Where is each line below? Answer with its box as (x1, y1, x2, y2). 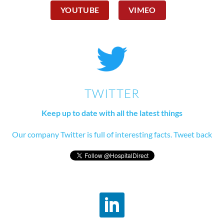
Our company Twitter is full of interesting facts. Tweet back (12, 129, 212, 139)
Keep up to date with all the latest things (41, 108, 182, 118)
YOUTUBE (60, 5, 99, 14)
